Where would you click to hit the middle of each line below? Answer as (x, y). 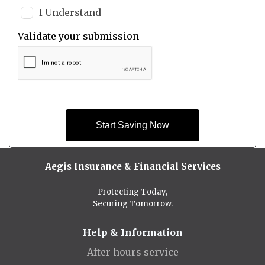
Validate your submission (78, 36)
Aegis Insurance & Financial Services (132, 166)
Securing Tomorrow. (132, 203)
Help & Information (132, 232)
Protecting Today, (132, 192)
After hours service (132, 252)
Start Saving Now (132, 125)
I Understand (70, 12)
